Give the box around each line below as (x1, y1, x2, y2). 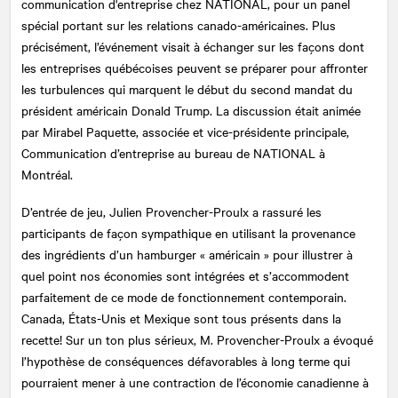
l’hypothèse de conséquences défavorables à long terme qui (21, 351, 350, 370)
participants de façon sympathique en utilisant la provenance (21, 223, 355, 242)
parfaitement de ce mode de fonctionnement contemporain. (21, 287, 346, 306)
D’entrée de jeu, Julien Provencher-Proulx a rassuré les (21, 202, 322, 220)
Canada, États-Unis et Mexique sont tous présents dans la (21, 308, 341, 327)
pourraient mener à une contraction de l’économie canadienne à (21, 372, 369, 391)
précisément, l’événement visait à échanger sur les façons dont (21, 36, 364, 55)
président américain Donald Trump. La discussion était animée (21, 100, 361, 119)
